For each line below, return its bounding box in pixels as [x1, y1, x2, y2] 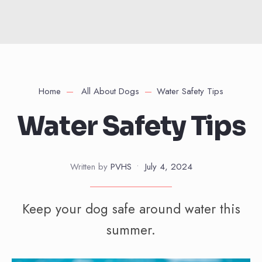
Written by [70, 160, 111, 173]
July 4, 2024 [144, 160, 192, 173]
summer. [106, 220, 156, 240]
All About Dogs [81, 85, 139, 98]
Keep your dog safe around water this [22, 199, 240, 219]
